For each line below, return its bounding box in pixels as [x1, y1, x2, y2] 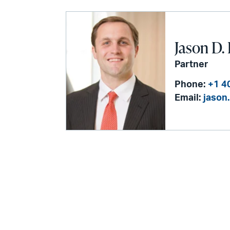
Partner [175, 60, 209, 69]
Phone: [175, 80, 206, 89]
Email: [175, 93, 201, 103]
